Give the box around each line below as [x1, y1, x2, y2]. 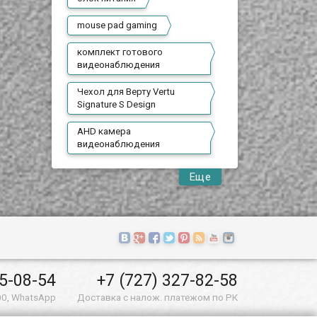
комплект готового [77, 47, 163, 57]
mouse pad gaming [77, 20, 158, 30]
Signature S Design [77, 99, 156, 110]
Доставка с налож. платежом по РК [76, 291, 238, 303]
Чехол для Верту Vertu [77, 86, 175, 97]
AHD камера [77, 126, 132, 137]
